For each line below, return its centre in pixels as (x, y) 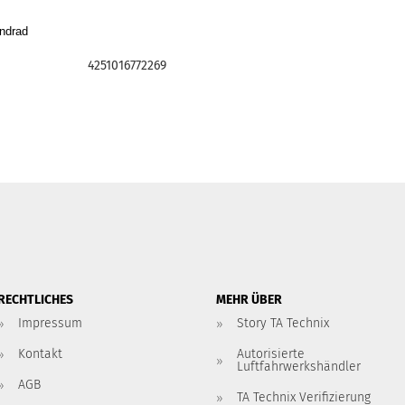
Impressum (50, 323)
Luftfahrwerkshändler (299, 367)
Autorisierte (271, 354)
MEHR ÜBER (249, 300)
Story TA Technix (283, 323)
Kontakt (40, 354)
